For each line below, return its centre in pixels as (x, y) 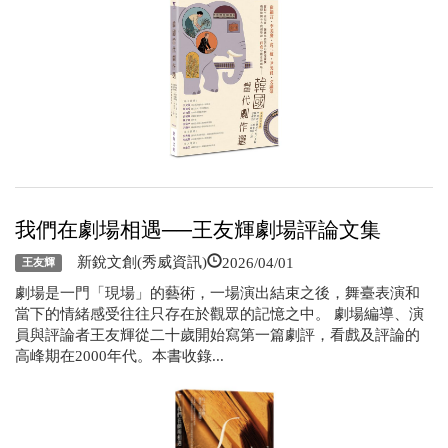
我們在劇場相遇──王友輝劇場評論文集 (198, 229)
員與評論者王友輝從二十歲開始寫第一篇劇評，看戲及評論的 (217, 334)
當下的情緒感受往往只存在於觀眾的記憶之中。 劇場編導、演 (219, 313)
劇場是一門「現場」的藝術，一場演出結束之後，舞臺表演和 (217, 292)
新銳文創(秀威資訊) (134, 261)
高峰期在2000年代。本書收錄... (119, 355)
